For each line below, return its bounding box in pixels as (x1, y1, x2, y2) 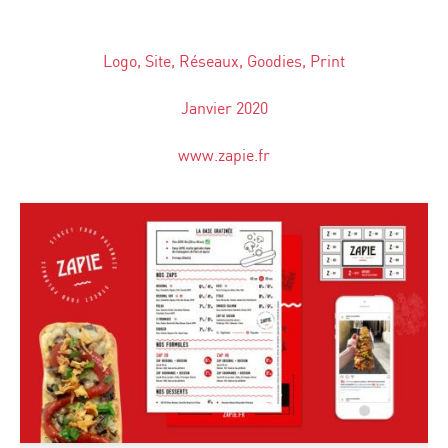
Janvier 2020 (180, 101, 268, 117)
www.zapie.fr (178, 148, 270, 164)
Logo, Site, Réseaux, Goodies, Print (103, 54, 345, 70)
